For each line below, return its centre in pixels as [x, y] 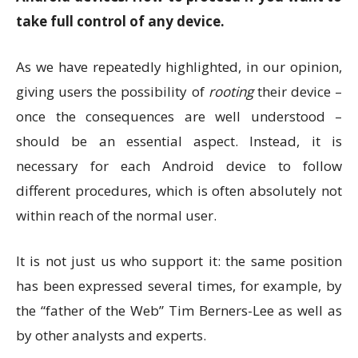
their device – [297, 91]
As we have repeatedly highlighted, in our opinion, [179, 67]
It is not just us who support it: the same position [179, 261]
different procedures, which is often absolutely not [179, 191]
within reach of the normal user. [116, 215]
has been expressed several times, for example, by [179, 286]
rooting [231, 91]
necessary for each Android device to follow [179, 166]
